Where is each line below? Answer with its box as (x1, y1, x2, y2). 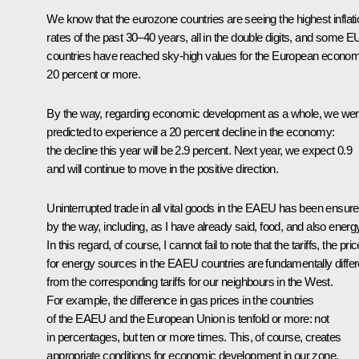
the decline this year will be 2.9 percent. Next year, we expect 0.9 (46, 143, 353, 157)
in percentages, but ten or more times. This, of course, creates (46, 329, 341, 344)
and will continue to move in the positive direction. (46, 161, 279, 175)
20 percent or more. (46, 67, 140, 81)
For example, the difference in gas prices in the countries (46, 292, 314, 307)
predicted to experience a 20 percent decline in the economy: (46, 124, 335, 139)
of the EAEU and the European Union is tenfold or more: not (46, 311, 329, 325)
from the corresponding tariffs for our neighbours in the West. (46, 274, 333, 288)
